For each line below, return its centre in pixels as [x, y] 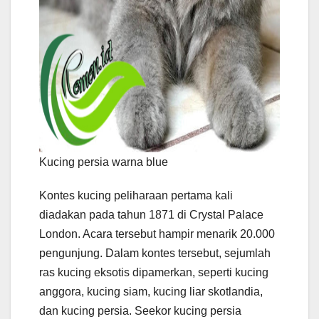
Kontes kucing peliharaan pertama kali [136, 196]
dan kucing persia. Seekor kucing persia [140, 311]
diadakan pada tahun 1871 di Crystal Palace [151, 215]
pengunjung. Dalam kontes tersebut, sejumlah [155, 253]
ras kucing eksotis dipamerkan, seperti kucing [154, 273]
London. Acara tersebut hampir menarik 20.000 [157, 234]
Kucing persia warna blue [104, 162]
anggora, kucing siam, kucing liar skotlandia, [151, 292]
